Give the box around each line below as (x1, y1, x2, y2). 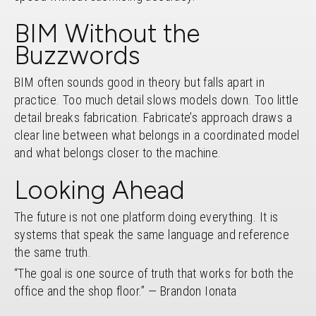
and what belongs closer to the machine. (14, 145, 221, 160)
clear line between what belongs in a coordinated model (14, 127, 300, 142)
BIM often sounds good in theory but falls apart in (14, 74, 265, 90)
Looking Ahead (14, 174, 185, 205)
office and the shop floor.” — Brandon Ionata (14, 283, 237, 298)
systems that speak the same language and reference (14, 226, 289, 242)
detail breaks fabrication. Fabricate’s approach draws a (14, 109, 292, 125)
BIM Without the (14, 18, 200, 49)
